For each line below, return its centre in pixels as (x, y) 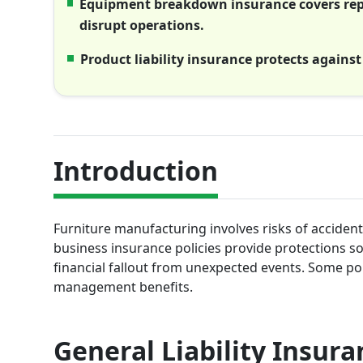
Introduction (136, 171)
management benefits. (123, 286)
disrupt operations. (142, 26)
